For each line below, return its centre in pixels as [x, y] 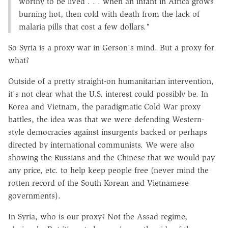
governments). [34, 195]
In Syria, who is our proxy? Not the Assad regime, [98, 216]
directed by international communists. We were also [101, 145]
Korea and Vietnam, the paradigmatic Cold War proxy [104, 106]
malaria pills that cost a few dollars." [84, 26]
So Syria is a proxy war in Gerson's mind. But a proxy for [111, 47]
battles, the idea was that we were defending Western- [106, 119]
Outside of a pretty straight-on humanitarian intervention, [111, 81]
